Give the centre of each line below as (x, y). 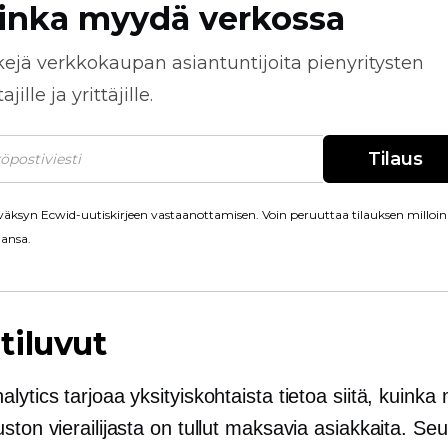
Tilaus (395, 159)
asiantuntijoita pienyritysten (295, 63)
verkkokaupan (102, 63)
